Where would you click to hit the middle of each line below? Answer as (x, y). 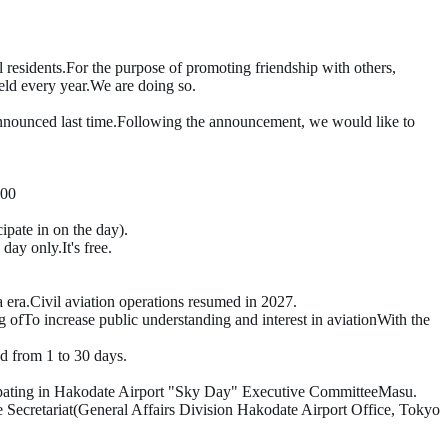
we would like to (362, 122)
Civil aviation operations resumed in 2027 (161, 302)
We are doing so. (143, 86)
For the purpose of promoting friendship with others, (231, 68)
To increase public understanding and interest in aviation (200, 320)
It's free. (87, 248)
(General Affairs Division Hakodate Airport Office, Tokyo (256, 410)
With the (403, 320)
